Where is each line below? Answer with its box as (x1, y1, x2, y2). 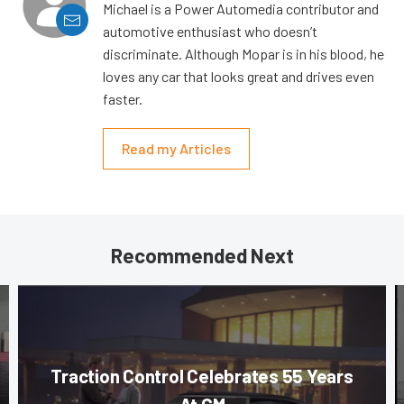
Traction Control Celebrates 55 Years (50, 364, 353, 388)
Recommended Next (110, 243, 294, 268)
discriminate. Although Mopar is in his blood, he (103, 45, 384, 63)
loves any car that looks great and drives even (103, 68, 374, 86)
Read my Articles (122, 140, 231, 158)
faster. (103, 90, 142, 108)
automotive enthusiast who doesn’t (103, 23, 317, 41)
